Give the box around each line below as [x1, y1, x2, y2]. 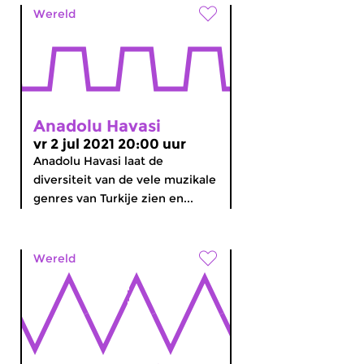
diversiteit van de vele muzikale [33, 172, 216, 187]
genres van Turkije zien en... [33, 191, 193, 206]
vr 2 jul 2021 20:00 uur [33, 136, 186, 152]
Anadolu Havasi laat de [33, 154, 163, 168]
